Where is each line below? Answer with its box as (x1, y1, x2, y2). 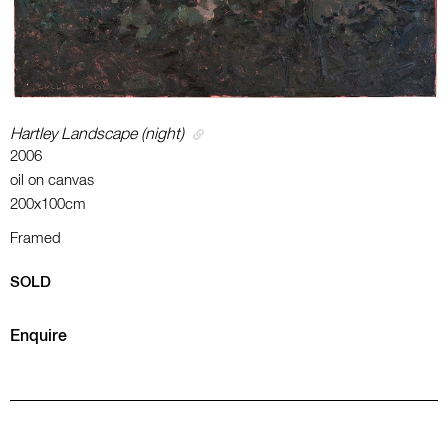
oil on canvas (10, 172, 94, 188)
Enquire (10, 328, 67, 345)
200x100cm (10, 196, 86, 212)
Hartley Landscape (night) (10, 126, 184, 143)
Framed (10, 230, 61, 246)
